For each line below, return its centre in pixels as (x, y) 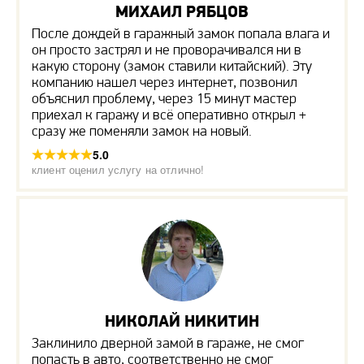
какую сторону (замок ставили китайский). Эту (172, 65)
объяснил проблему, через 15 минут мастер (164, 97)
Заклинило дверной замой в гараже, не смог (168, 342)
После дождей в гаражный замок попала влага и (181, 32)
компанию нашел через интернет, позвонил (165, 81)
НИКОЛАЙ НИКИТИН (182, 321)
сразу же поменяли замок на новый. (142, 130)
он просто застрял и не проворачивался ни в (167, 49)
